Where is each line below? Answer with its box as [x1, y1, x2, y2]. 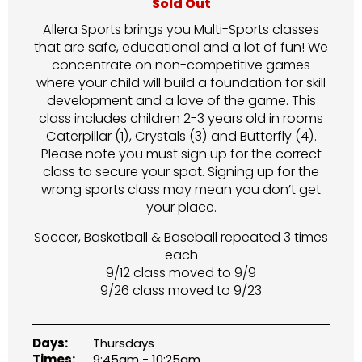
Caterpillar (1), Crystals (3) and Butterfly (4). [45, 127, 317, 145]
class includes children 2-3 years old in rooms [39, 109, 323, 128]
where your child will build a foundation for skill [36, 74, 326, 92]
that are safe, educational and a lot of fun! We [34, 38, 328, 57]
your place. [145, 198, 217, 217]
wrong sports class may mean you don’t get [41, 180, 321, 199]
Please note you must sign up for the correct [40, 145, 322, 163]
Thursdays [93, 335, 154, 351]
